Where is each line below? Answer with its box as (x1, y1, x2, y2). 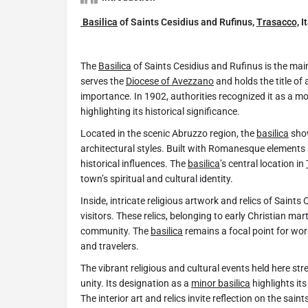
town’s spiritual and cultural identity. (80, 173, 233, 185)
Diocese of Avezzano (126, 76, 214, 87)
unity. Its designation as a (80, 278, 191, 289)
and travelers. (80, 241, 139, 252)
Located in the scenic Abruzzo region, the (80, 128, 256, 140)
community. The (80, 225, 151, 237)
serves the (80, 76, 126, 87)
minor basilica (191, 278, 250, 289)
